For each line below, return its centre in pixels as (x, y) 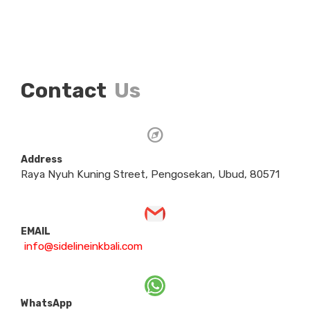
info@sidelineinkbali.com (83, 247)
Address (42, 160)
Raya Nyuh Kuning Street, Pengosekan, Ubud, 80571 (150, 175)
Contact (66, 91)
